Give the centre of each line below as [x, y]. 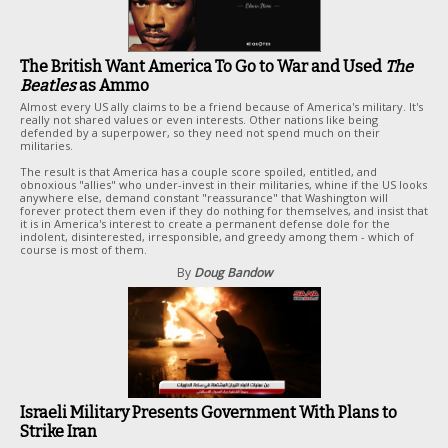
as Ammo [112, 85]
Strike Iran [58, 431]
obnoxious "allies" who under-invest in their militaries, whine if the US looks [223, 184]
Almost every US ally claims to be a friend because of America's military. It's [221, 106]
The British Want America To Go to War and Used [202, 66]
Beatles [48, 85]
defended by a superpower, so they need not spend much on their [200, 132]
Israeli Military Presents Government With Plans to [208, 412]
